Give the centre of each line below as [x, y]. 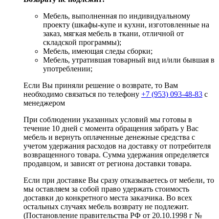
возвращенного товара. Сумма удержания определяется [116, 155]
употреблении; [68, 69]
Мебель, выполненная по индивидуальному [117, 16]
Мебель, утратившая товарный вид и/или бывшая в [129, 60]
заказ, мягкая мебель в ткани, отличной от [113, 34]
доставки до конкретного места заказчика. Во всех [108, 198]
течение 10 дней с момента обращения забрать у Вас [111, 129]
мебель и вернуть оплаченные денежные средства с [109, 137]
